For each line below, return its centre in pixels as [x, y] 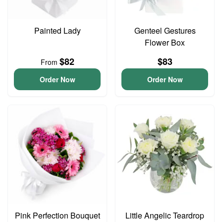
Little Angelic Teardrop [165, 215]
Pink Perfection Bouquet [57, 215]
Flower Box [165, 42]
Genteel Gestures [165, 30]
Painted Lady [57, 30]
